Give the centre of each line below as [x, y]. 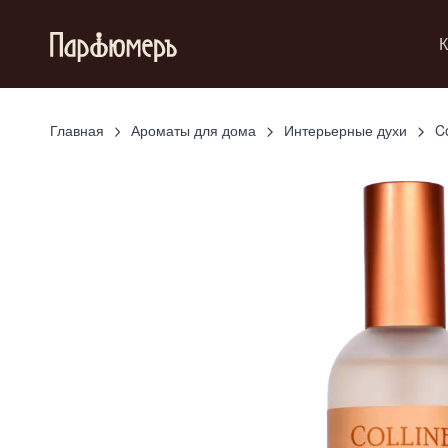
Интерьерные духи [346, 130]
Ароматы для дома [194, 130]
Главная [76, 130]
